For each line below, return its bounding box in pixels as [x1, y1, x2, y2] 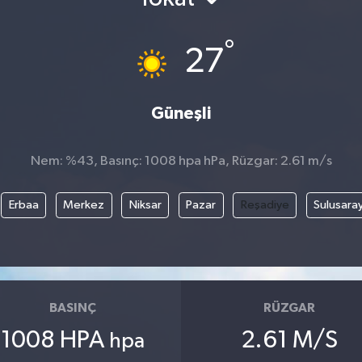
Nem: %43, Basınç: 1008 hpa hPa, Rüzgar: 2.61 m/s [30, 154, 332, 169]
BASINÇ [48, 301, 96, 315]
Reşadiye [240, 198, 289, 211]
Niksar [128, 198, 162, 211]
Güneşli [150, 105, 211, 123]
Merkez [63, 198, 104, 211]
